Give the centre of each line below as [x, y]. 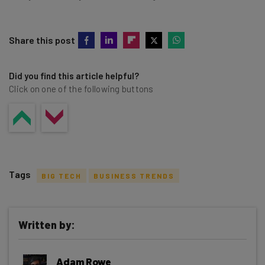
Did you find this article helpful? [74, 75]
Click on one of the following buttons [81, 88]
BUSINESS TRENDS [134, 175]
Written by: [47, 224]
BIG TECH [62, 175]
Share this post [42, 40]
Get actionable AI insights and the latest [132, 254]
